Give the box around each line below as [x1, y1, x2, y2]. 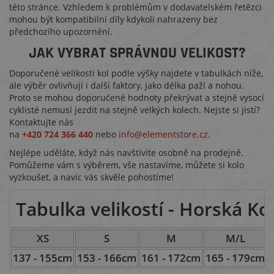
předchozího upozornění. [9, 26, 113, 37]
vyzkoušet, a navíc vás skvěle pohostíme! [9, 171, 174, 183]
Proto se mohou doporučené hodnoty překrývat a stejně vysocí [9, 92, 264, 103]
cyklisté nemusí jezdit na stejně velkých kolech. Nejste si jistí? [9, 104, 260, 116]
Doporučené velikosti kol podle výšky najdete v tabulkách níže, [9, 67, 263, 79]
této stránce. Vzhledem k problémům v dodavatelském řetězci [9, 1, 262, 13]
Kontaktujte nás [9, 116, 73, 128]
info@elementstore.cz [119, 128, 208, 140]
